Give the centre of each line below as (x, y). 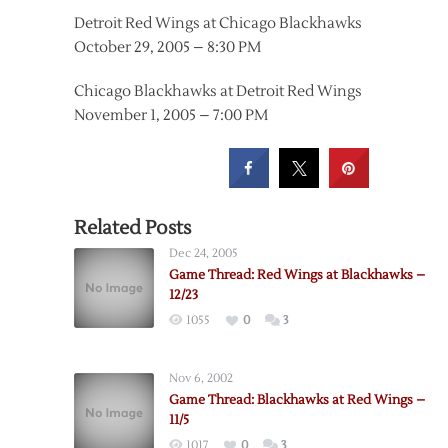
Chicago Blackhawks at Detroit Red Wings (218, 91)
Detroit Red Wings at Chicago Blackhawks (218, 23)
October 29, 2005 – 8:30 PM (167, 47)
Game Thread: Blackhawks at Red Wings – (297, 400)
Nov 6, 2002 (201, 378)
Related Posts (132, 228)
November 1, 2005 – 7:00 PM (171, 115)
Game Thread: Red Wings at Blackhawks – (297, 275)
